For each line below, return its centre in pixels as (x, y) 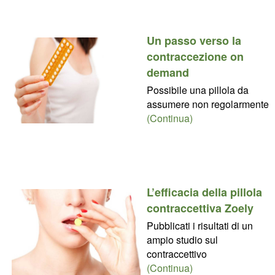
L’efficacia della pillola (204, 192)
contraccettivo (176, 254)
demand (168, 72)
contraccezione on (195, 56)
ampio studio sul (182, 239)
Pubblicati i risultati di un (199, 225)
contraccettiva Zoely (200, 208)
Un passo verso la (194, 40)
